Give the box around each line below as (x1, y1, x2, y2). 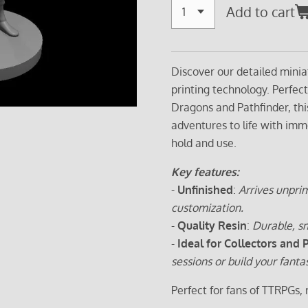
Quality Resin (177, 218, 247, 232)
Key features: (171, 164, 239, 179)
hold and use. (171, 135, 236, 150)
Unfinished (177, 182, 233, 197)
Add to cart (226, 2, 295, 21)
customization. (171, 200, 243, 214)
